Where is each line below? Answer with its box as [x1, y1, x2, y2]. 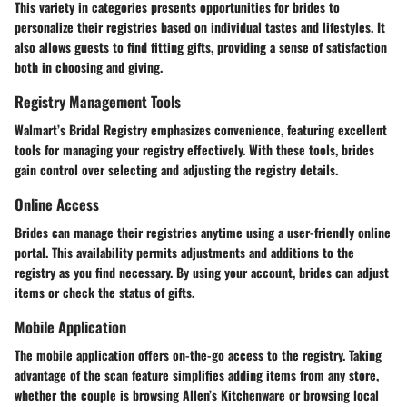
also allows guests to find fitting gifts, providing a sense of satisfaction [15, 36, 387, 56]
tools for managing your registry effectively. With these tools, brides [15, 139, 374, 159]
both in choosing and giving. [15, 56, 163, 76]
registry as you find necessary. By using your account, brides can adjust [15, 263, 389, 283]
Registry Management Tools [15, 89, 181, 113]
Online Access [15, 192, 99, 215]
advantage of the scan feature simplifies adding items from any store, [15, 365, 379, 385]
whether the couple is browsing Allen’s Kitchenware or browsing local [15, 385, 379, 405]
